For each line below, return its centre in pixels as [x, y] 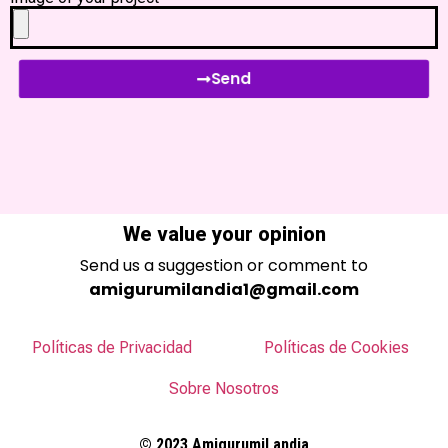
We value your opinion [224, 233]
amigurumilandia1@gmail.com [224, 289]
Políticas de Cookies [336, 347]
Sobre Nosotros [224, 389]
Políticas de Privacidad [112, 347]
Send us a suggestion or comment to [224, 265]
